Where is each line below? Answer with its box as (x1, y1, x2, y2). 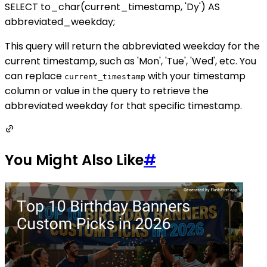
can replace (5, 69, 64, 83)
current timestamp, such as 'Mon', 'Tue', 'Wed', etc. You (5, 54, 256, 69)
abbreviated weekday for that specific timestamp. (5, 99, 242, 113)
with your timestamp (145, 69, 246, 83)
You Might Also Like (5, 150, 144, 170)
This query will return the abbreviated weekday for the (5, 39, 260, 54)
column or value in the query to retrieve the (5, 84, 209, 98)
